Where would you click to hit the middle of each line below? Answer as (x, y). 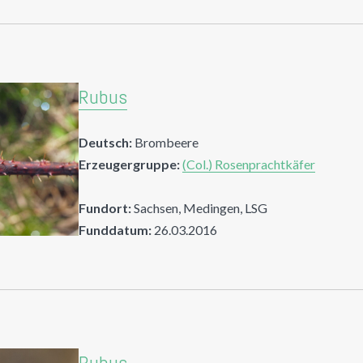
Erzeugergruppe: (130, 164)
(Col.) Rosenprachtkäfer (249, 164)
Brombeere (167, 142)
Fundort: (105, 207)
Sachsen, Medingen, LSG (200, 207)
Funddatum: (115, 229)
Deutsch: (107, 142)
